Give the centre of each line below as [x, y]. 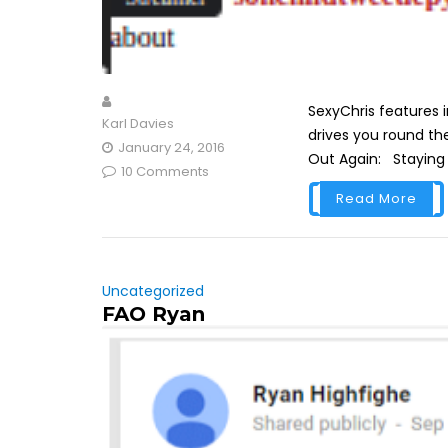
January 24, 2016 [171, 147]
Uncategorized [153, 290]
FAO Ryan [153, 313]
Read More [376, 198]
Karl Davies [138, 123]
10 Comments [165, 171]
